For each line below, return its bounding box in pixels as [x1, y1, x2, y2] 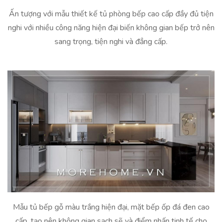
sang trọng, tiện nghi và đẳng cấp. [55, 36, 167, 48]
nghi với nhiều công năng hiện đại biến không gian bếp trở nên [7, 22, 215, 34]
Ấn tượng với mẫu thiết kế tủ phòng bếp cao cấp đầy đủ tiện [8, 8, 214, 20]
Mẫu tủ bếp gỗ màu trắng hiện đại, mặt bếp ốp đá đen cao [12, 201, 210, 213]
